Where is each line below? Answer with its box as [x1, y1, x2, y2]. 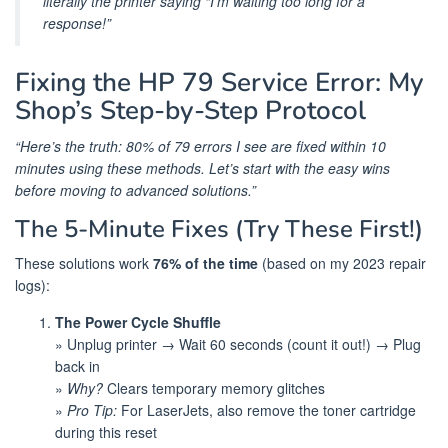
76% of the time [153, 252, 258, 273]
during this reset [55, 421, 157, 442]
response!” [43, 13, 111, 34]
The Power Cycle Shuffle [55, 311, 221, 332]
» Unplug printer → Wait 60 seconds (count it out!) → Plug [55, 333, 421, 354]
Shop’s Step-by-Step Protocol [15, 92, 366, 128]
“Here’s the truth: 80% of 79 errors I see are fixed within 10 [15, 135, 386, 156]
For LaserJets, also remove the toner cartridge [117, 399, 416, 420]
